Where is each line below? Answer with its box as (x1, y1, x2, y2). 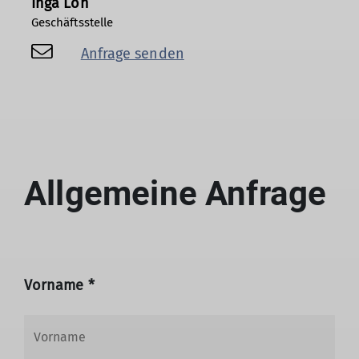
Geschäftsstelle (31, 15, 114, 30)
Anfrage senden (80, 45, 184, 63)
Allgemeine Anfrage (24, 174, 327, 214)
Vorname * (24, 276, 95, 295)
